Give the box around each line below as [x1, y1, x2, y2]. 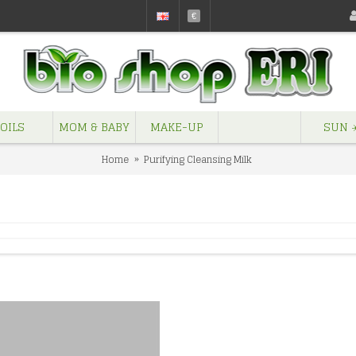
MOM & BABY [59, 117, 130, 137]
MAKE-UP [150, 117, 203, 137]
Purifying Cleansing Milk [143, 150, 252, 168]
